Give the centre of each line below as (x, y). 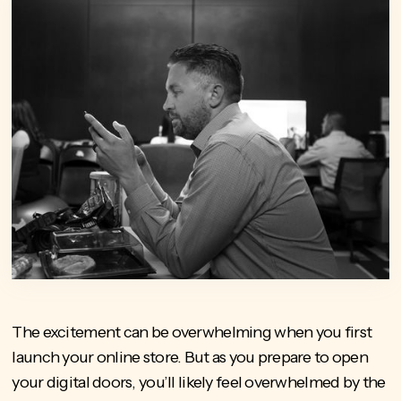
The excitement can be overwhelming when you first (192, 333)
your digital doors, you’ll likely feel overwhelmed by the (199, 383)
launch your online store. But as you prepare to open (190, 358)
